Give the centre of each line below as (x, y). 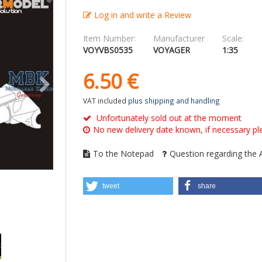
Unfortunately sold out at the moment (169, 118)
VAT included (104, 101)
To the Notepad (123, 154)
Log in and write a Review (142, 15)
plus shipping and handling (174, 101)
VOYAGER (171, 50)
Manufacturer (179, 39)
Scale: (233, 39)
